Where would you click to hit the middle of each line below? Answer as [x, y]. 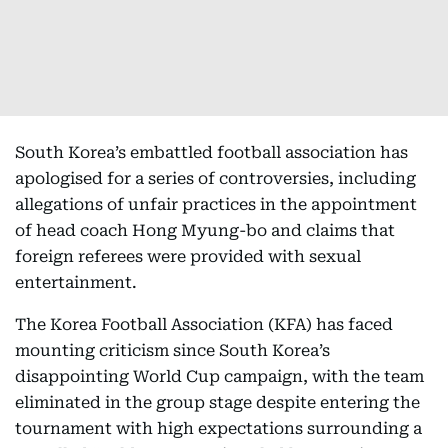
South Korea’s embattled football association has [211, 153]
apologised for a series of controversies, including [215, 179]
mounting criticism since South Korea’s [172, 351]
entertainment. [76, 283]
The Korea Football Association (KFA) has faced [204, 325]
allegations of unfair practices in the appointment [216, 205]
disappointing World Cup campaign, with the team [219, 377]
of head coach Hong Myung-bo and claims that [205, 231]
